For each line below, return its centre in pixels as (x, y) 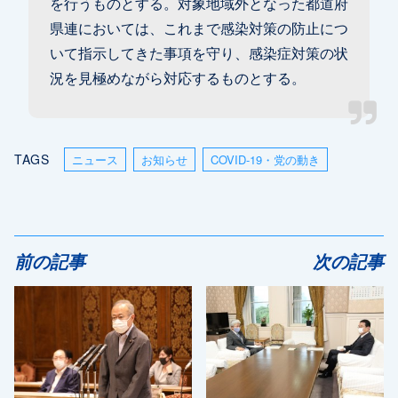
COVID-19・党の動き (265, 159)
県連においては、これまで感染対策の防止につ (199, 27)
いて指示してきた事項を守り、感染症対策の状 (199, 52)
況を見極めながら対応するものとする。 (178, 77)
